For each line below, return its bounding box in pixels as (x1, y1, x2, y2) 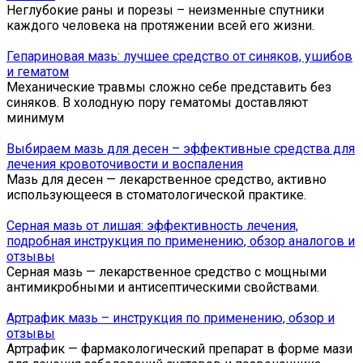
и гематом (6, 63, 69, 79)
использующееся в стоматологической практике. (6, 186, 306, 203)
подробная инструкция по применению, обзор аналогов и (6, 233, 355, 249)
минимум (6, 109, 64, 126)
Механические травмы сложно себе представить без (6, 79, 331, 95)
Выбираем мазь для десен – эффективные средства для (6, 140, 355, 156)
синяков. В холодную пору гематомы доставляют (6, 94, 308, 110)
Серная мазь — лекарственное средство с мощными (6, 263, 327, 280)
